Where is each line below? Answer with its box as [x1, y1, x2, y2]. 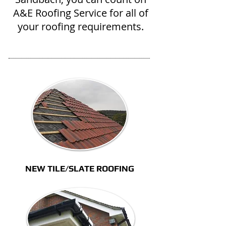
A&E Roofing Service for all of [13, 6, 148, 20]
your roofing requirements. [18, 20, 144, 33]
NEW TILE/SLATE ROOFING [25, 163, 134, 174]
